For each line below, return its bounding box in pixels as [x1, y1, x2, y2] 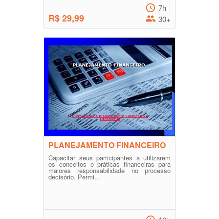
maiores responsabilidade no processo [48, 166, 171, 175]
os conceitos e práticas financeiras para [48, 159, 171, 169]
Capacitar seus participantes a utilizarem [48, 153, 171, 162]
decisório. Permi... [48, 172, 100, 181]
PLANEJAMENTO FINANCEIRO [48, 139, 166, 151]
